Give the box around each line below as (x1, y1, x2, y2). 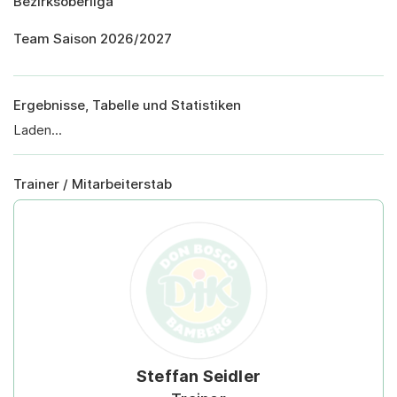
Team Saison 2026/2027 (13, 30, 172, 48)
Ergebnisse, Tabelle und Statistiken (13, 97, 241, 114)
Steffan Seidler (136, 367, 261, 386)
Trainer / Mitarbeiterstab (13, 175, 172, 193)
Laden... (13, 121, 62, 139)
